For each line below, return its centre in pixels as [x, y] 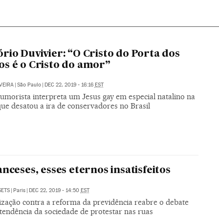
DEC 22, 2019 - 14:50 [55, 191]
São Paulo [29, 85]
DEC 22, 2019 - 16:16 [69, 85]
